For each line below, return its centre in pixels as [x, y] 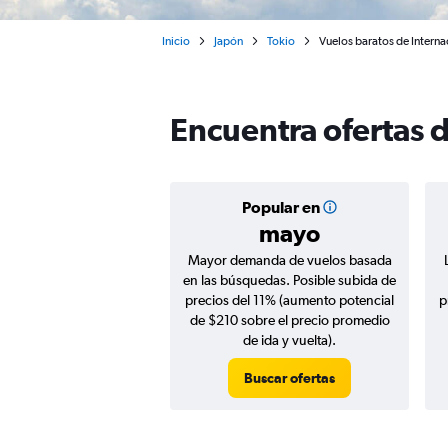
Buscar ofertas [289, 378]
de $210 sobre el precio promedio [289, 320]
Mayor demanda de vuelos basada [289, 260]
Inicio [176, 41]
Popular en [280, 207]
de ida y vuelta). [289, 340]
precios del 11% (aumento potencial [289, 300]
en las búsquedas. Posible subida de [289, 280]
